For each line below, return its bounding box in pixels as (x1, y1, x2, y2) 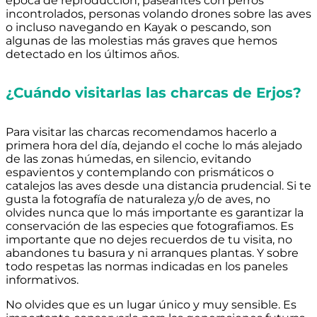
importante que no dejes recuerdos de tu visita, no (6, 232, 292, 246)
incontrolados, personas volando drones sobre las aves (6, 6, 311, 21)
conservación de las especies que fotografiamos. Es (6, 219, 294, 233)
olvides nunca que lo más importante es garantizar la (6, 205, 304, 219)
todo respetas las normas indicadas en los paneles (6, 259, 288, 273)
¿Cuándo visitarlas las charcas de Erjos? (6, 84, 301, 102)
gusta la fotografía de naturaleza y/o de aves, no (6, 192, 270, 206)
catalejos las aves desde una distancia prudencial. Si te (6, 178, 311, 192)
